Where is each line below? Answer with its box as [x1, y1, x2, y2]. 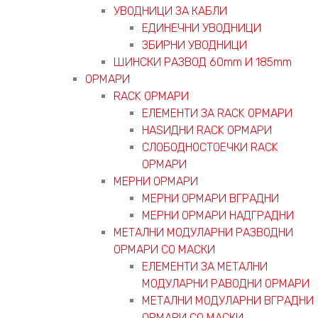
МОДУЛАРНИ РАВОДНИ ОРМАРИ [142, 276, 309, 290]
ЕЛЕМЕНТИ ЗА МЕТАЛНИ [142, 259, 268, 273]
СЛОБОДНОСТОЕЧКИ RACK [142, 140, 278, 154]
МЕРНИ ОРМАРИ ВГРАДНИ [142, 191, 279, 205]
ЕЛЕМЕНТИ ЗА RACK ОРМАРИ [142, 106, 292, 120]
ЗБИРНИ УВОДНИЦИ [142, 38, 247, 52]
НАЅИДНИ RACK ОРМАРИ [142, 123, 272, 137]
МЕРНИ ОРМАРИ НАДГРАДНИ [142, 208, 294, 222]
